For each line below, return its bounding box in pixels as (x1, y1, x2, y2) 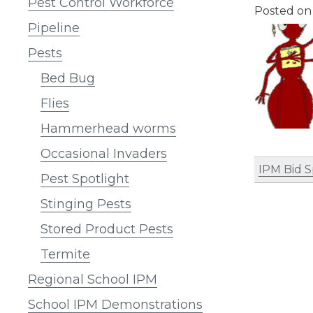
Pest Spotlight (41, 170, 129, 187)
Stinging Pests (41, 196, 131, 212)
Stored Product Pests (41, 221, 173, 237)
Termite (41, 246, 90, 262)
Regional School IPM (28, 271, 157, 287)
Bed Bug (41, 70, 95, 86)
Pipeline (28, 20, 80, 36)
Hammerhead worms (41, 120, 176, 136)
